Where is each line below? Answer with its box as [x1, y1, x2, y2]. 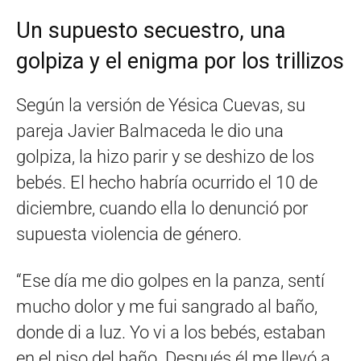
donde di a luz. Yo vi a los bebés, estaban [16, 322, 326, 343]
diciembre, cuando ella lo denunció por [16, 198, 308, 219]
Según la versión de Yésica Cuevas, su [16, 95, 305, 116]
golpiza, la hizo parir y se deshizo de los [16, 147, 314, 168]
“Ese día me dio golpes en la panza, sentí [16, 271, 325, 292]
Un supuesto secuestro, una [16, 18, 285, 44]
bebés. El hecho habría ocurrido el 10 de [16, 172, 317, 193]
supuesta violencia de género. [16, 224, 242, 245]
